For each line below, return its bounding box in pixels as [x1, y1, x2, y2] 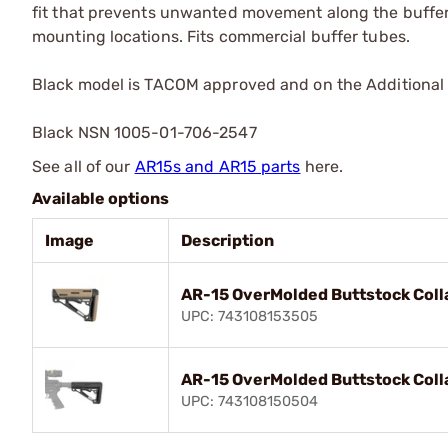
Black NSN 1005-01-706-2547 [32, 122, 257, 142]
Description [181, 230, 274, 250]
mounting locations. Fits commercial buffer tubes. [32, 26, 410, 46]
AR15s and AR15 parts [134, 156, 301, 176]
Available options [32, 188, 169, 208]
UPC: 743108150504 [181, 392, 318, 410]
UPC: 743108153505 [181, 307, 318, 325]
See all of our [32, 156, 135, 176]
